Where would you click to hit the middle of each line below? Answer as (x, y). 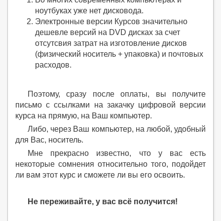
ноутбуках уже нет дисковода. (89, 11)
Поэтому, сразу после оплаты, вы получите (117, 94)
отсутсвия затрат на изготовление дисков (111, 43)
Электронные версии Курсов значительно (111, 21)
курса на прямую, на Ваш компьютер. (84, 116)
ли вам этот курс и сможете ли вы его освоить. (100, 175)
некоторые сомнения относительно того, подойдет (110, 164)
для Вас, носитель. (49, 140)
